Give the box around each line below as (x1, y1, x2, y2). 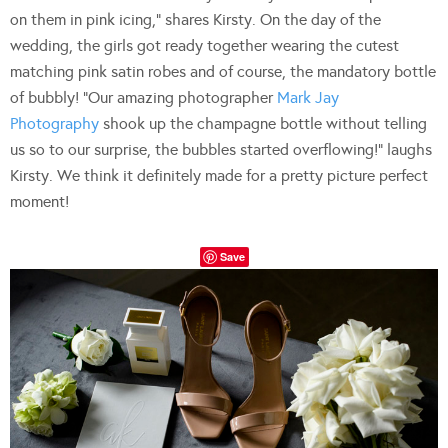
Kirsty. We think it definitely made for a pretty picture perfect (10, 165, 428, 185)
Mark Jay (277, 87, 339, 107)
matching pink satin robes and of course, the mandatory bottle (10, 61, 436, 81)
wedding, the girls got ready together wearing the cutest (10, 35, 399, 55)
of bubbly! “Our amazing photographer (10, 87, 277, 107)
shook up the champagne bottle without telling (99, 113, 427, 133)
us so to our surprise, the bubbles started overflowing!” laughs (10, 139, 432, 159)
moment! (10, 191, 69, 211)
